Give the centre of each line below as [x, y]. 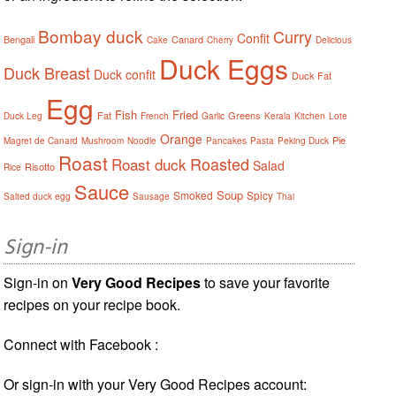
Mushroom [103, 140]
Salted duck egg [38, 196]
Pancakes [227, 140]
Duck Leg [23, 115]
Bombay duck [91, 35]
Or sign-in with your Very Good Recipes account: [156, 384]
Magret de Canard [41, 140]
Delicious [334, 39]
